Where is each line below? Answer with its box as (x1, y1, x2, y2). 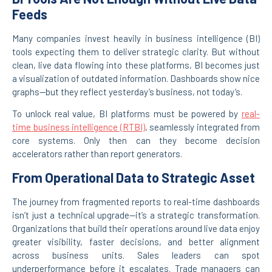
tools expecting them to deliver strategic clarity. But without (12, 46, 260, 57)
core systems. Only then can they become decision (12, 135, 260, 146)
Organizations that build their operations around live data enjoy (12, 222, 260, 234)
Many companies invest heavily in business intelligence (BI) (12, 32, 260, 44)
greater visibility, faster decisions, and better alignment (12, 236, 260, 247)
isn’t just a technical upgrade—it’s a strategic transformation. (12, 209, 260, 220)
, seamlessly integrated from (144, 121, 260, 133)
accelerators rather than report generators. (12, 148, 182, 160)
